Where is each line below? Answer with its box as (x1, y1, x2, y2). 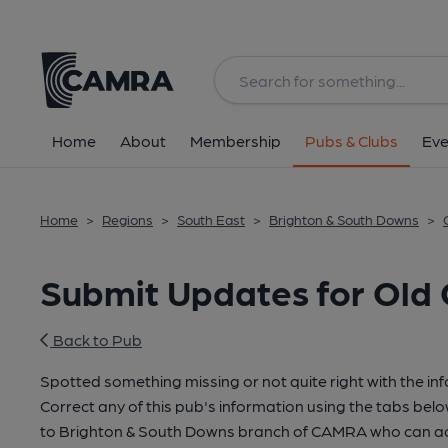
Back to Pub (50, 330, 142, 349)
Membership (190, 131, 281, 150)
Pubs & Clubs (305, 131, 398, 150)
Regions (102, 211, 153, 227)
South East (177, 211, 245, 227)
